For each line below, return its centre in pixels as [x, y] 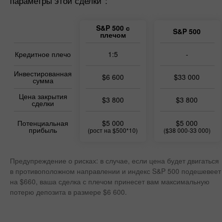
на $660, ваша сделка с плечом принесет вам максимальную [110, 181]
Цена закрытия [43, 96]
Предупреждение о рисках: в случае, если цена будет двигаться [114, 161]
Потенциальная [43, 123]
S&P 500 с [113, 28]
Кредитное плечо [43, 54]
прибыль [43, 130]
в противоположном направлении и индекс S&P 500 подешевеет [115, 171]
